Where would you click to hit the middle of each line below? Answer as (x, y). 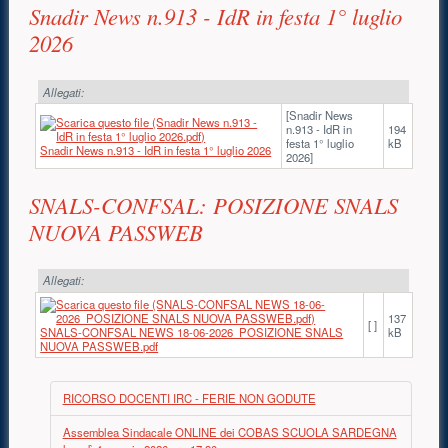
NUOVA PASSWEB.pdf (99, 345)
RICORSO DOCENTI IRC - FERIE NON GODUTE (189, 397)
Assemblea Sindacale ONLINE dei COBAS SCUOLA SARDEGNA (229, 431)
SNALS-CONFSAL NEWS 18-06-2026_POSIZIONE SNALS (192, 331)
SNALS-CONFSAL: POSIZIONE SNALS (214, 205)
